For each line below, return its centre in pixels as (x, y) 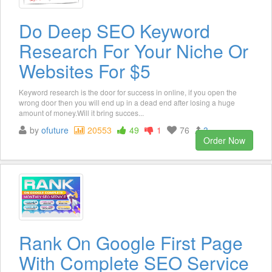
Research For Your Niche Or (134, 50)
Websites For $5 (85, 70)
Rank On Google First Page (131, 242)
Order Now (224, 140)
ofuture (55, 130)
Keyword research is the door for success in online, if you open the (128, 92)
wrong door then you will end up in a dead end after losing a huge (127, 102)
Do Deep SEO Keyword (114, 30)
